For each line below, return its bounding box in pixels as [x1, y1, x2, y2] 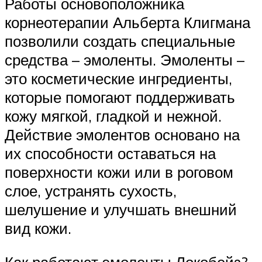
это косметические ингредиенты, [5, 69, 232, 88]
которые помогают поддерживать [5, 88, 235, 107]
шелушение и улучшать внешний [5, 200, 237, 219]
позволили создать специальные [5, 32, 235, 51]
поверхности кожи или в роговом [5, 163, 233, 182]
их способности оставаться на [5, 144, 216, 163]
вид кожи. [5, 219, 71, 238]
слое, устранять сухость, [5, 181, 177, 201]
